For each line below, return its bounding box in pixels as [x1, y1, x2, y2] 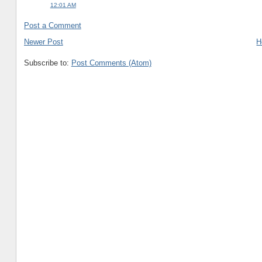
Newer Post [23, 37, 63, 47]
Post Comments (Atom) [71, 58, 151, 68]
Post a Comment [23, 21, 81, 30]
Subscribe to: [23, 58, 71, 68]
